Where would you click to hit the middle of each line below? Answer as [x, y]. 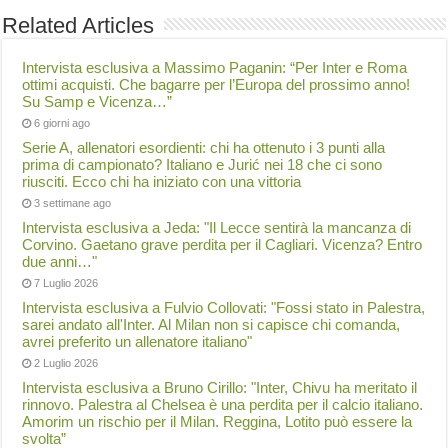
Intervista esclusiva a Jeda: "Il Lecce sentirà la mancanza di [217, 227]
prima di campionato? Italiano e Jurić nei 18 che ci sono [202, 164]
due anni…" [60, 261]
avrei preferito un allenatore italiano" [137, 341]
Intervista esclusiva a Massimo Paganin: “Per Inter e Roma [215, 67]
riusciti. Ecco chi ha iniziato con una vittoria [162, 181]
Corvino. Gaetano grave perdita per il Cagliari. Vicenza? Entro [222, 244]
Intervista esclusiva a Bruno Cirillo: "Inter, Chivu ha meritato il [220, 387]
